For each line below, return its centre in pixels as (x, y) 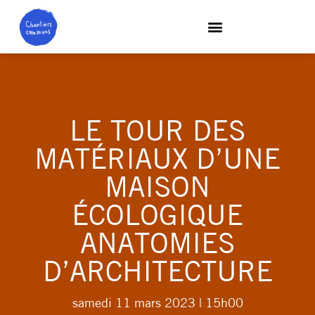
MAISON (157, 190)
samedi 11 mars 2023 (134, 304)
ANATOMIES (157, 246)
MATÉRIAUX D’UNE (157, 162)
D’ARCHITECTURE (157, 274)
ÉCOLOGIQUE (157, 218)
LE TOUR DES (157, 134)
